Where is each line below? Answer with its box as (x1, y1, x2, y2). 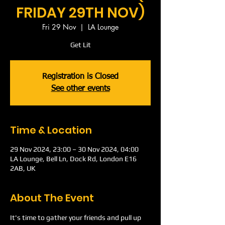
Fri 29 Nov (42, 22, 76, 32)
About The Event (10, 191, 94, 205)
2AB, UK (10, 164, 36, 172)
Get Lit (70, 41, 91, 49)
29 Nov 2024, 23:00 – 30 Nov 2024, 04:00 (10, 145, 139, 153)
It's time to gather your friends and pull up (10, 213, 143, 221)
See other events (51, 85, 110, 93)
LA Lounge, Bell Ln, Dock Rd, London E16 (10, 155, 137, 163)
